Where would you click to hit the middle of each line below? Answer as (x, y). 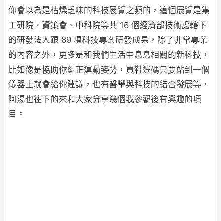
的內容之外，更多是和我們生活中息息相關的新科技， (109, 55)
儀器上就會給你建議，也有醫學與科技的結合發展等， (109, 84)
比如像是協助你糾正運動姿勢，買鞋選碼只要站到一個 (109, 70)
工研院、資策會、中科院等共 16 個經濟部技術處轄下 (108, 25)
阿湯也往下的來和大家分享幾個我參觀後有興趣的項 (105, 99)
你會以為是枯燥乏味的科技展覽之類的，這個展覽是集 (109, 10)
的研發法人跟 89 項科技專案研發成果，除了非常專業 (108, 40)
